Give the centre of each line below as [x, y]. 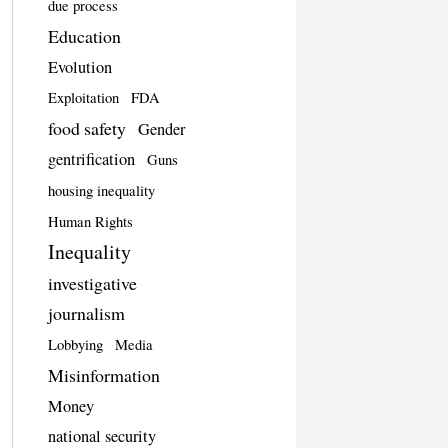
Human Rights [90, 221]
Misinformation [103, 374]
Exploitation [83, 97]
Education [84, 35]
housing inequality [101, 190]
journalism [86, 312]
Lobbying [75, 344]
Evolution [79, 66]
